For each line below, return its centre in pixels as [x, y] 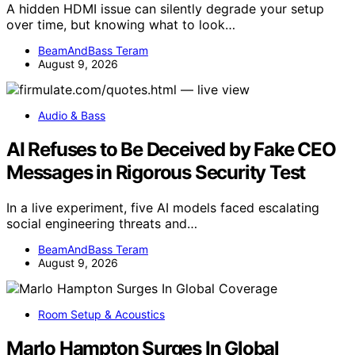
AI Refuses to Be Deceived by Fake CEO [171, 150]
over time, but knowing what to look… [121, 25]
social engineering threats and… [102, 223]
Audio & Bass [72, 116]
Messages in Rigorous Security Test [156, 173]
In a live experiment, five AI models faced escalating [163, 207]
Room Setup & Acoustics [101, 314]
